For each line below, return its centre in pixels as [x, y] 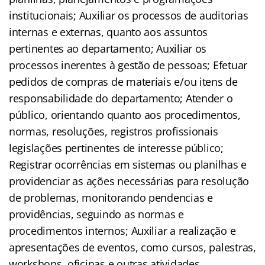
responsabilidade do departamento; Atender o [121, 98]
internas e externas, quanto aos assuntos [109, 32]
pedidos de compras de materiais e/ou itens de [123, 81]
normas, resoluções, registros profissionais [114, 131]
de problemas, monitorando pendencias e [111, 197]
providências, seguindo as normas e [96, 214]
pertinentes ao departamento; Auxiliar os [108, 48]
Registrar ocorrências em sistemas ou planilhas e [128, 164]
